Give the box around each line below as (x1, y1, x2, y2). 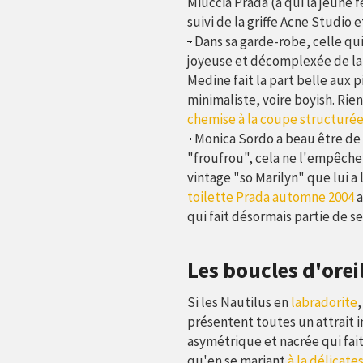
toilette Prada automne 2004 (186, 188, 354, 206)
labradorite (290, 293, 357, 311)
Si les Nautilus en (186, 293, 291, 311)
